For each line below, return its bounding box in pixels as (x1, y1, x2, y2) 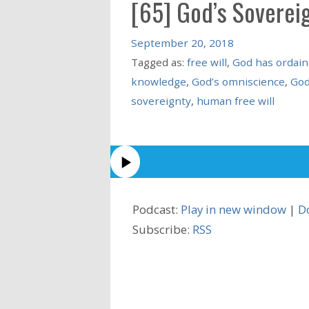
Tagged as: (130, 54, 187, 69)
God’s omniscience (191, 74, 285, 88)
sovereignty (130, 93, 191, 108)
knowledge (130, 74, 186, 88)
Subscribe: (132, 221, 192, 237)
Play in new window (181, 201, 286, 217)
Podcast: (132, 201, 181, 217)
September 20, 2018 (130, 35, 234, 50)
